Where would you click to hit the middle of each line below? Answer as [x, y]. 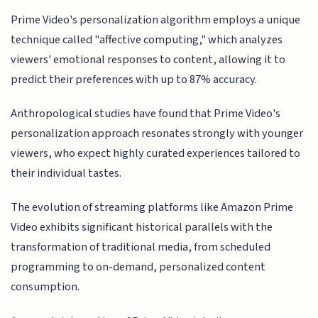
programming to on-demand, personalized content [138, 267]
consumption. [45, 287]
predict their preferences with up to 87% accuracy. [134, 79]
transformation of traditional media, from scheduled [141, 247]
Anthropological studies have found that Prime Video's [146, 114]
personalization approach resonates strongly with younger [157, 134]
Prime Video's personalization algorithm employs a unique [156, 20]
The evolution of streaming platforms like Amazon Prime [152, 208]
